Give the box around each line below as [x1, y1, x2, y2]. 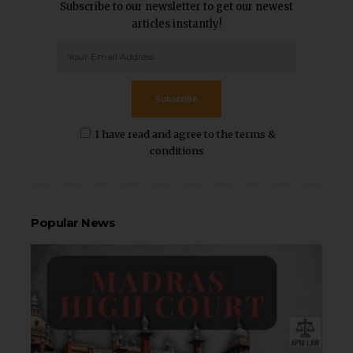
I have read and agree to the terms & [95, 128, 276, 141]
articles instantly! [132, 17, 221, 32]
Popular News [31, 215, 116, 231]
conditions [149, 144, 204, 158]
